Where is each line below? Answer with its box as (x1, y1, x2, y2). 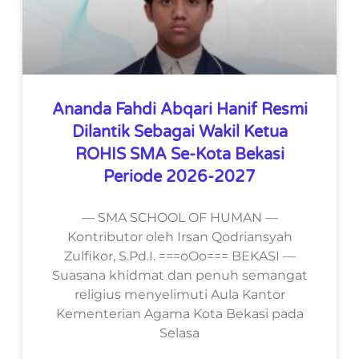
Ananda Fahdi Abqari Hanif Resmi (51, 99, 308, 119)
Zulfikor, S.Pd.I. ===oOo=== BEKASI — (63, 248, 296, 264)
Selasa (159, 325, 200, 341)
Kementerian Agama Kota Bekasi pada (55, 305, 304, 321)
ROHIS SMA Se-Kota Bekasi (75, 144, 284, 164)
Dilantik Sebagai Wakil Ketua (71, 122, 288, 142)
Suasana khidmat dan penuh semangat (51, 267, 308, 283)
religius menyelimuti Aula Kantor (74, 286, 285, 302)
